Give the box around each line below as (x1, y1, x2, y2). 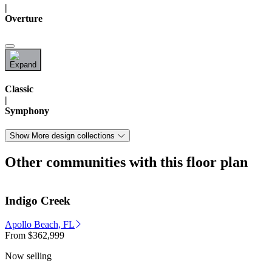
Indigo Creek (5, 194, 70, 207)
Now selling (5, 250, 52, 261)
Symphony (5, 105, 49, 116)
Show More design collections (10, 131, 115, 141)
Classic (5, 83, 33, 94)
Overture (5, 13, 42, 24)
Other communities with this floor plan (5, 154, 248, 171)
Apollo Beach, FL (5, 219, 75, 229)
